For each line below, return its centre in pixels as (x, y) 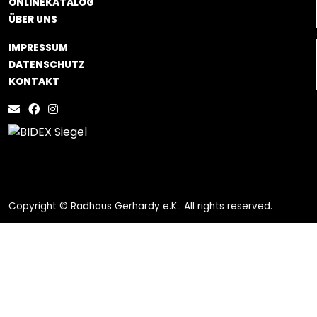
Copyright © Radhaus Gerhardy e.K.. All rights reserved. (140, 206)
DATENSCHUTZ (47, 65)
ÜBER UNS (33, 19)
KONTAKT (34, 82)
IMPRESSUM (38, 48)
